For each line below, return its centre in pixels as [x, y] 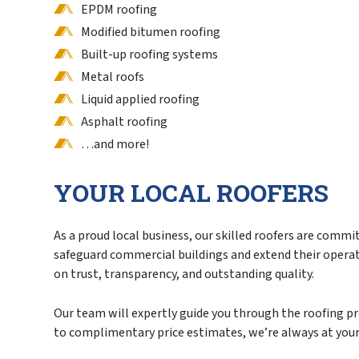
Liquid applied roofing [141, 100]
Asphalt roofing [125, 122]
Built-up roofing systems [150, 55]
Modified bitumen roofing [151, 32]
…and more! [115, 145]
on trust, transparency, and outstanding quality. [184, 274]
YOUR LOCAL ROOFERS [192, 193]
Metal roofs [113, 77]
